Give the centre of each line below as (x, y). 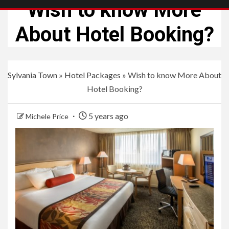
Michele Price (48, 117)
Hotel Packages (93, 75)
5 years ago (108, 116)
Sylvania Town (32, 75)
